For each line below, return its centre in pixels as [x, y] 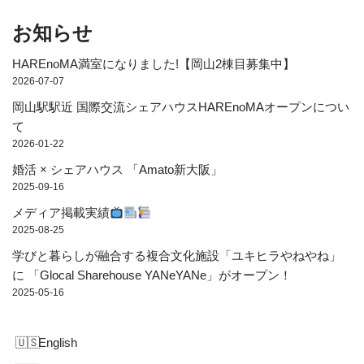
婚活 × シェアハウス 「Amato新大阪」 [117, 170]
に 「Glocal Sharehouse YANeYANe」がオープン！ [152, 275]
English [58, 343]
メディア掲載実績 [61, 213]
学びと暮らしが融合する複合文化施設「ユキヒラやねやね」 [177, 256]
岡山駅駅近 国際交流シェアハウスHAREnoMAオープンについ [181, 107]
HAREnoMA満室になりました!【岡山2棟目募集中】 [154, 64]
